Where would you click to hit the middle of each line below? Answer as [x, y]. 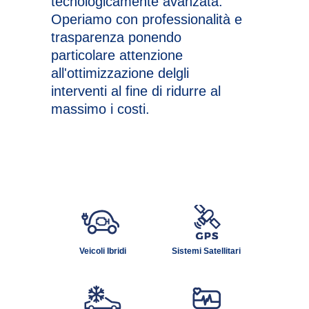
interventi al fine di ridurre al [136, 91]
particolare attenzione [117, 55]
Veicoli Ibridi [103, 251]
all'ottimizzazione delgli [120, 73]
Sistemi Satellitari [206, 251]
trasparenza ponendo [116, 37]
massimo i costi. [100, 109]
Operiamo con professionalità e [147, 19]
